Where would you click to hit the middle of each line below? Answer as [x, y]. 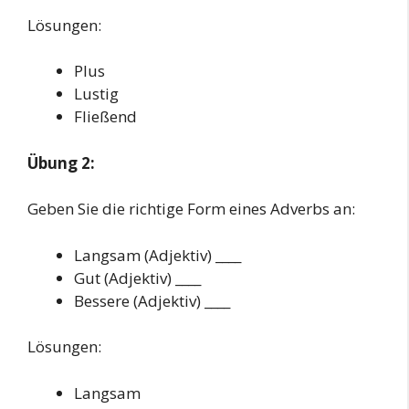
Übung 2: [61, 163]
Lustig [96, 94]
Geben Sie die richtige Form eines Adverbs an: [191, 209]
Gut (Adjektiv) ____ [137, 278]
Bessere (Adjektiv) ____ [152, 300]
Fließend [105, 117]
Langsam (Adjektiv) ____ [157, 255]
